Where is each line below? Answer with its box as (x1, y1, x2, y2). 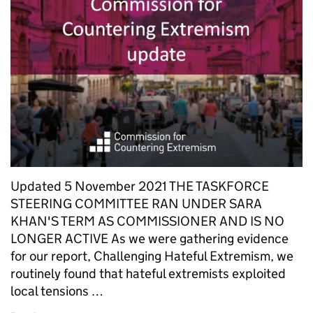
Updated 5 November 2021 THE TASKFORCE (10, 178, 269, 195)
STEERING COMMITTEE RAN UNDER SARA (10, 196, 262, 212)
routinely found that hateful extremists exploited (10, 265, 286, 282)
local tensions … (10, 283, 103, 300)
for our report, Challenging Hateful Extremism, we (10, 248, 293, 265)
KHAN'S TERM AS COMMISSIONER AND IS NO (10, 213, 284, 230)
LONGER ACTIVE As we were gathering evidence (10, 231, 289, 247)
